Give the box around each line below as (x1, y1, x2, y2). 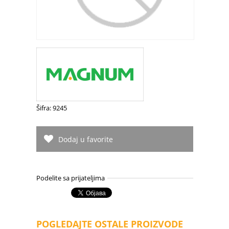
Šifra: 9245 (36, 103, 67, 113)
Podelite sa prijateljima (36, 173, 105, 183)
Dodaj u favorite (58, 134, 113, 145)
